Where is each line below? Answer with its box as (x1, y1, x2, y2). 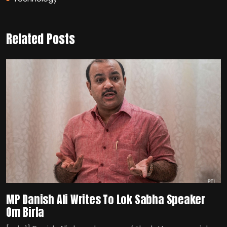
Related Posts (6, 29, 75, 48)
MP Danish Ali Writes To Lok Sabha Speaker (6, 191, 205, 208)
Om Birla (6, 203, 45, 220)
